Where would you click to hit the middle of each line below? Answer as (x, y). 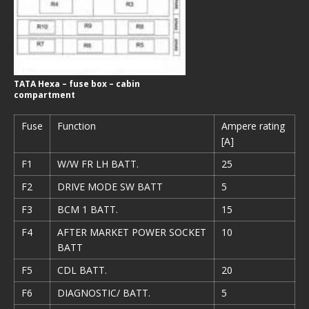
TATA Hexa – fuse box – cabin (77, 84)
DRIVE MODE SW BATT (110, 187)
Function (77, 126)
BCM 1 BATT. (88, 209)
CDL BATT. (82, 270)
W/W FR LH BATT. (98, 164)
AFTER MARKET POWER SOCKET (132, 232)
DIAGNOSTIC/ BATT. (104, 293)
